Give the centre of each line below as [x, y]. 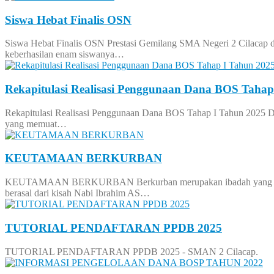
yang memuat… [36, 124]
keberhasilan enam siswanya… [65, 54]
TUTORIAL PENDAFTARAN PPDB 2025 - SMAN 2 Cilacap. [131, 251]
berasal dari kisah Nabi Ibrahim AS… [77, 193]
